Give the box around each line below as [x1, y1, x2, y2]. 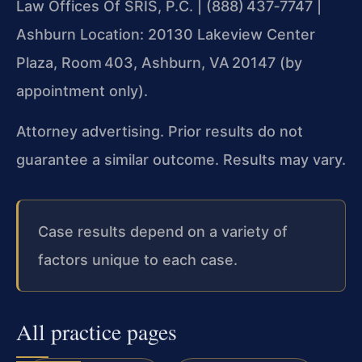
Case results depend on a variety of [38, 222, 288, 240]
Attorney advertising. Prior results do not [16, 122, 303, 140]
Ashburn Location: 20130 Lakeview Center [16, 26, 315, 44]
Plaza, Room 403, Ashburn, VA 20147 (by [16, 54, 302, 72]
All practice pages [16, 316, 177, 347]
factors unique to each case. [38, 250, 238, 268]
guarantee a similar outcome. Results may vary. [16, 150, 346, 168]
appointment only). [16, 82, 148, 100]
